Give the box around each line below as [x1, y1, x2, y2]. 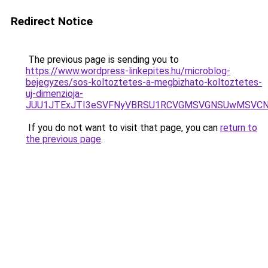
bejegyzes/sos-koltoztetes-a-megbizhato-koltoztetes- [26, 77, 262, 88]
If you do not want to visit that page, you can [26, 122, 220, 133]
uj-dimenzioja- [26, 88, 83, 99]
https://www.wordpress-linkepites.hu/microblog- [26, 65, 230, 77]
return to [220, 122, 257, 133]
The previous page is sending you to [26, 54, 179, 65]
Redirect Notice [11, 14, 93, 28]
